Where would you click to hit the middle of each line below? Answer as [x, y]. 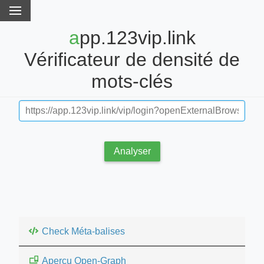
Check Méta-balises [83, 231]
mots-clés [132, 82]
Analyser [132, 151]
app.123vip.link [74, 38]
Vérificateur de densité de [132, 60]
